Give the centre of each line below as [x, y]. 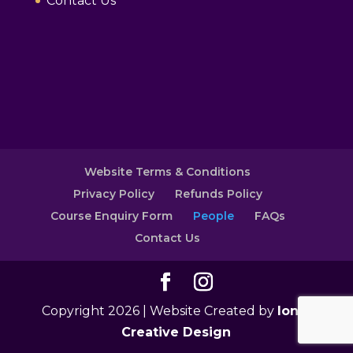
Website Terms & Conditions [168, 171]
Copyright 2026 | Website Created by [160, 310]
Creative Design [176, 332]
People [213, 216]
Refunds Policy [218, 193]
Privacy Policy [113, 193]
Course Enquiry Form [111, 216]
